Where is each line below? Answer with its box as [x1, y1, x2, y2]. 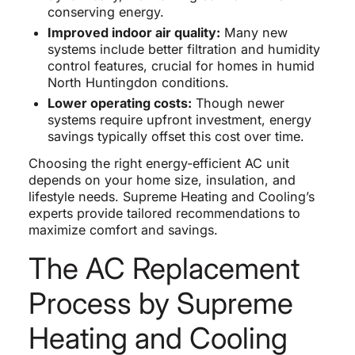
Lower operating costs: [47, 95, 192, 112]
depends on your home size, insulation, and [28, 172, 296, 189]
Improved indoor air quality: [47, 25, 220, 41]
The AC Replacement [28, 250, 300, 287]
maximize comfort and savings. [28, 222, 218, 239]
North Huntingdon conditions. [47, 74, 229, 91]
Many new [219, 25, 288, 41]
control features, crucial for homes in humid [47, 58, 315, 74]
